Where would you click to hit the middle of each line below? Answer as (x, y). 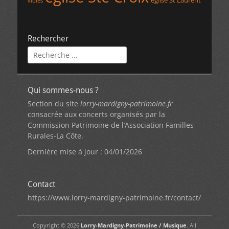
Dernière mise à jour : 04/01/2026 (85, 152)
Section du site (54, 104)
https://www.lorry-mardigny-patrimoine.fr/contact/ (114, 198)
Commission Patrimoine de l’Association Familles (111, 125)
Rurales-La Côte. (55, 136)
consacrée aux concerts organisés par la (96, 114)
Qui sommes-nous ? (63, 90)
